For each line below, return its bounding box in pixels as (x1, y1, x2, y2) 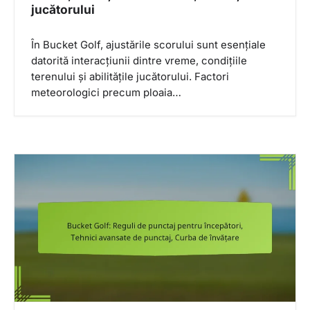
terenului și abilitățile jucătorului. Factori (31, 71, 229, 84)
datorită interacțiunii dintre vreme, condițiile (31, 55, 247, 68)
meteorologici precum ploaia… (31, 86, 181, 100)
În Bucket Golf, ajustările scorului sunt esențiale (31, 39, 266, 52)
